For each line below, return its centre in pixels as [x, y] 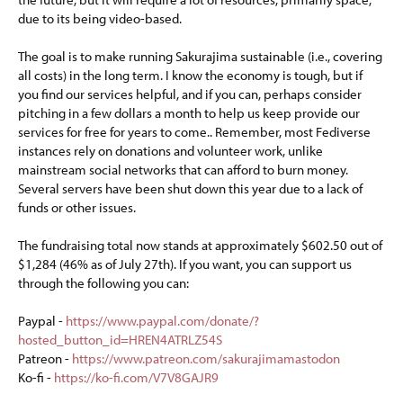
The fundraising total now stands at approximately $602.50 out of [200, 245]
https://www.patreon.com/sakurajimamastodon [206, 358]
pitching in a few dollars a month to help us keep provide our [189, 113]
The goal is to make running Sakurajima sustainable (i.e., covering [200, 56]
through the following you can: [103, 283]
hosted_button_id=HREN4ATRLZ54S [120, 340]
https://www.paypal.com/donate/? [162, 321]
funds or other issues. [77, 207]
